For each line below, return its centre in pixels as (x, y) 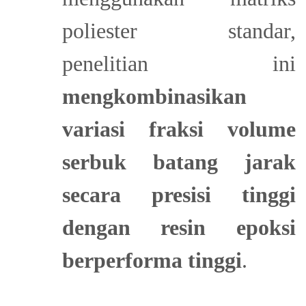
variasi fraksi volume (179, 129)
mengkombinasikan (154, 97)
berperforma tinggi (152, 261)
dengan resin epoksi (179, 228)
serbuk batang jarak (179, 162)
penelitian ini (179, 64)
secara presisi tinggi (179, 195)
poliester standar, (179, 31)
